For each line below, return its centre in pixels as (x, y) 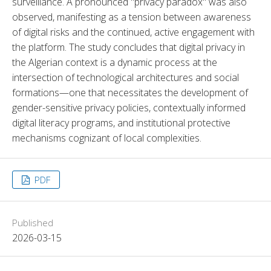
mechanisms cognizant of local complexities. (107, 138)
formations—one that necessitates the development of (130, 92)
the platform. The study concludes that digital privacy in (129, 47)
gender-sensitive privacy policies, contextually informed (129, 107)
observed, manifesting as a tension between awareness (132, 17)
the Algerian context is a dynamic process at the (115, 62)
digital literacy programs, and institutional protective (121, 122)
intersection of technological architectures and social (126, 77)
